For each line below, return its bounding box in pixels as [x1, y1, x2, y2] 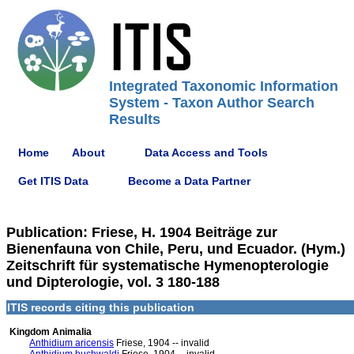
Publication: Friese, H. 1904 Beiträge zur [6, 224, 277, 240]
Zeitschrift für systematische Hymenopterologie [6, 258, 329, 273]
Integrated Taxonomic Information [109, 78, 338, 94]
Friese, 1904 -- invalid [114, 337, 209, 348]
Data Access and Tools [145, 145, 268, 159]
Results [109, 111, 160, 127]
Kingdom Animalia [7, 326, 92, 337]
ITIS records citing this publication [7, 301, 194, 314]
